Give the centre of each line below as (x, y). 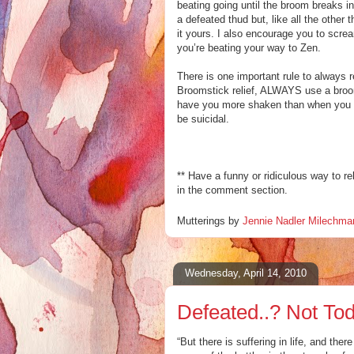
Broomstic (200, 90)
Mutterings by (210, 220)
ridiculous (286, 176)
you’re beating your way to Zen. (249, 48)
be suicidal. (203, 119)
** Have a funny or (220, 176)
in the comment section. (232, 190)
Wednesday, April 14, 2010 (246, 273)
